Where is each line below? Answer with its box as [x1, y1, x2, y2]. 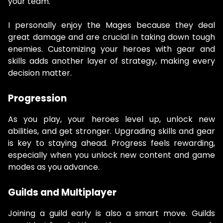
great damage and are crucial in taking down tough [8, 31, 215, 43]
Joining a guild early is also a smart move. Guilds [8, 207, 215, 219]
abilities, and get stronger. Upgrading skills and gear [8, 125, 215, 137]
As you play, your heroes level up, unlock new [8, 113, 215, 125]
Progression [8, 91, 67, 105]
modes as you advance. [8, 161, 100, 173]
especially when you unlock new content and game [8, 149, 215, 161]
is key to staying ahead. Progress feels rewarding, [8, 137, 215, 149]
